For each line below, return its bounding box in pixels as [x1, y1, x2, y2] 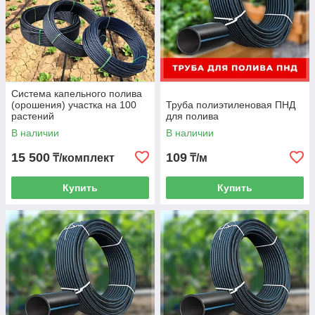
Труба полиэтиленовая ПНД [166, 99, 295, 111]
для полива [166, 110, 219, 122]
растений [11, 110, 54, 122]
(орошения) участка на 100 [11, 99, 136, 111]
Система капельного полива [11, 88, 142, 100]
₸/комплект [50, 152, 115, 165]
